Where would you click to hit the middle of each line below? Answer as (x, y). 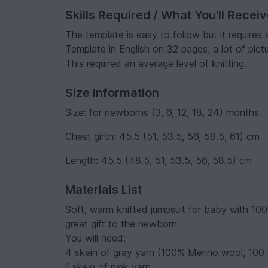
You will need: (96, 238)
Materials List (104, 190)
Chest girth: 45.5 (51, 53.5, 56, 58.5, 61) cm (163, 136)
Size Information (112, 93)
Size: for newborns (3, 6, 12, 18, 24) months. (164, 112)
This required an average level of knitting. (156, 63)
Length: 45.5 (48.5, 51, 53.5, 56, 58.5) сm (159, 160)
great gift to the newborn (121, 224)
